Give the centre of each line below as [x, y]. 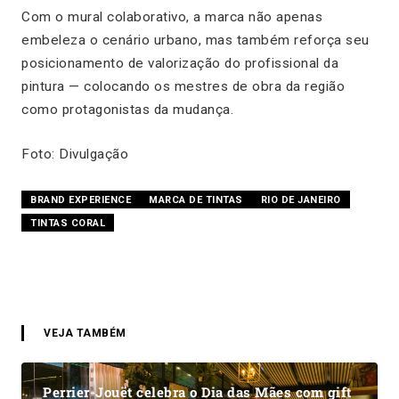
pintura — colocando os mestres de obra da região [183, 86]
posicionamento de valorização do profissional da [180, 63]
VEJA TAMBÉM [85, 333]
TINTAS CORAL [68, 223]
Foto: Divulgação [75, 154]
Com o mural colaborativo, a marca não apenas [172, 16]
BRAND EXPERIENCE [81, 199]
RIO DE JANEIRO [301, 199]
